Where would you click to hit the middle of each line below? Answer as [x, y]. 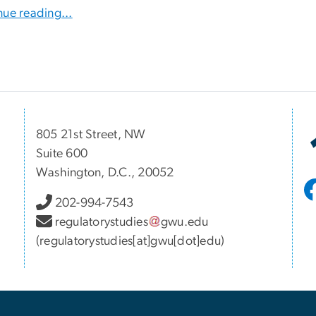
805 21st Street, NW [91, 135]
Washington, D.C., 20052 [105, 173]
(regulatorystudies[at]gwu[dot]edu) [130, 242]
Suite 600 [62, 154]
